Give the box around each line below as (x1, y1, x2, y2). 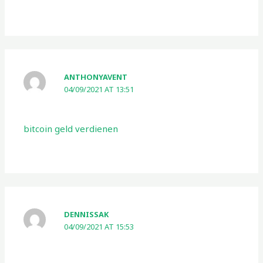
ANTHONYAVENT (64, 72, 128, 83)
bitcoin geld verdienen (23, 122, 119, 134)
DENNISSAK (64, 209, 109, 220)
